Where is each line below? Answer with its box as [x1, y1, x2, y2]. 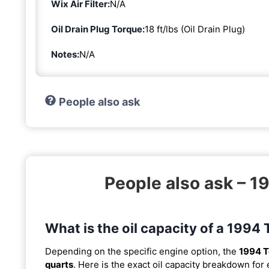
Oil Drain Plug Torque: [51, 23, 145, 35]
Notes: [51, 49, 79, 61]
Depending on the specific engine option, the [45, 246, 239, 258]
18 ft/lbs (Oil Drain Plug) [145, 23, 245, 35]
